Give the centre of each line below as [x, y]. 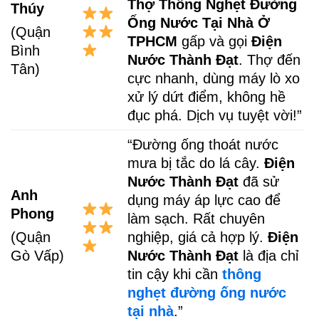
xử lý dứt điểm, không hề [207, 96]
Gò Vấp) [37, 256]
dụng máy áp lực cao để [204, 200]
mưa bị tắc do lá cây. [196, 163]
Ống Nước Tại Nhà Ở [199, 22]
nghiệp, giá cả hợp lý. [198, 237]
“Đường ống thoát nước [203, 144]
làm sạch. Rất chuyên [197, 218]
